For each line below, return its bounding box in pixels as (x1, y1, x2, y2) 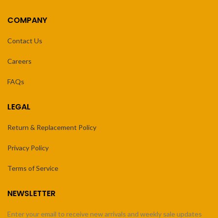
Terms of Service (7, 164, 58, 173)
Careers (7, 57, 32, 66)
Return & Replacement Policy (7, 123, 96, 132)
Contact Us (7, 36, 42, 45)
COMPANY (7, 15, 47, 26)
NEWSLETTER (7, 188, 55, 200)
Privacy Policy (7, 144, 49, 152)
